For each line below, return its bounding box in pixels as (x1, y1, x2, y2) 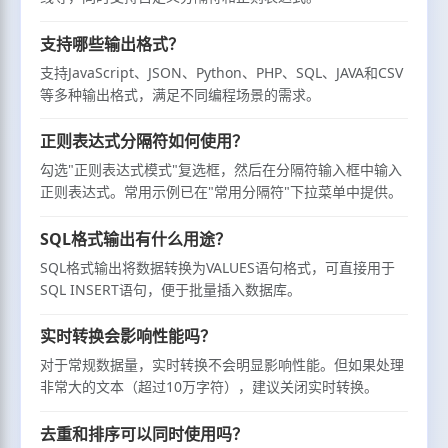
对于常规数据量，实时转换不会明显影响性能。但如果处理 (40, 355, 405, 375)
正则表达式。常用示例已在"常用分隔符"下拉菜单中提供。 (40, 182, 403, 202)
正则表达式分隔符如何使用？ (40, 130, 249, 153)
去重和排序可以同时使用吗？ (40, 422, 249, 445)
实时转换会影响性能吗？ (40, 325, 217, 348)
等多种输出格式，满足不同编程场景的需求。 (40, 84, 321, 104)
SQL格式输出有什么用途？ (40, 227, 232, 250)
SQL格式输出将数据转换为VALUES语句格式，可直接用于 (40, 257, 396, 277)
